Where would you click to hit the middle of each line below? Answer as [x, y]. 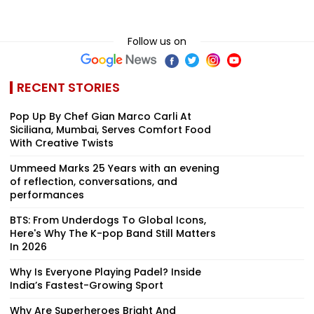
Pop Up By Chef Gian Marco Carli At [101, 116]
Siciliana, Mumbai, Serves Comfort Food [110, 129]
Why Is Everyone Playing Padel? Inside [105, 272]
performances [47, 194]
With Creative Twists [62, 143]
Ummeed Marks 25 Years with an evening [115, 168]
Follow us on [157, 41]
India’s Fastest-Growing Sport [87, 285]
